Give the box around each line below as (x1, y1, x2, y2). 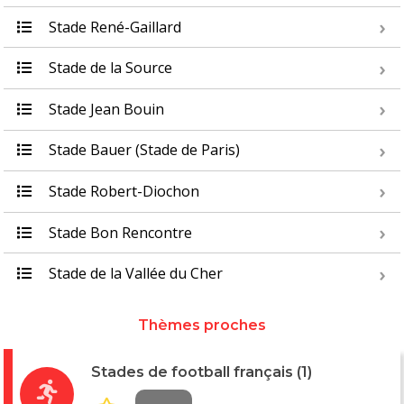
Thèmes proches (138, 316, 266, 334)
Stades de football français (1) (91, 363, 312, 381)
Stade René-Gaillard (45, 16, 181, 37)
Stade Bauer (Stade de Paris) (45, 140, 240, 161)
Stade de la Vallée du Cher (45, 263, 223, 284)
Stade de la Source (45, 58, 172, 78)
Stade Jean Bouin (45, 98, 164, 119)
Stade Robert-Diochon (45, 180, 199, 201)
